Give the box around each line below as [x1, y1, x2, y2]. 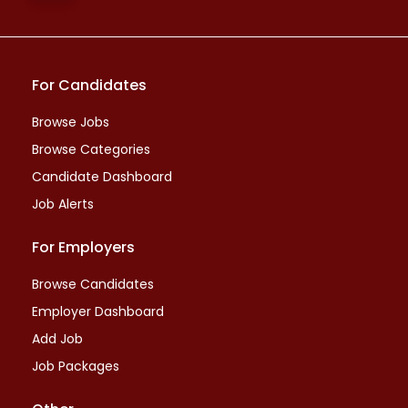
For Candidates [32, 75, 147, 96]
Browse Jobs [32, 113, 109, 131]
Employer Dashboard [32, 302, 164, 321]
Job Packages [32, 357, 119, 375]
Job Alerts [32, 195, 94, 213]
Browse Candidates [32, 275, 154, 293]
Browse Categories [32, 140, 150, 158]
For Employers [32, 237, 135, 258]
